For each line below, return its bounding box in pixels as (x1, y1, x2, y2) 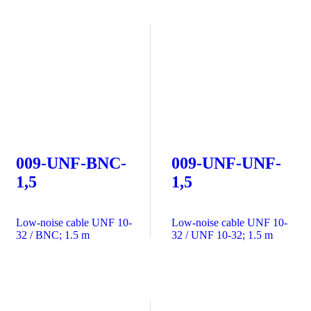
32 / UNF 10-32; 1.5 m (171, 228, 273, 241)
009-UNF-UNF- (171, 154, 281, 173)
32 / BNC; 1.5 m (16, 228, 90, 241)
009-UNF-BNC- (16, 154, 126, 173)
